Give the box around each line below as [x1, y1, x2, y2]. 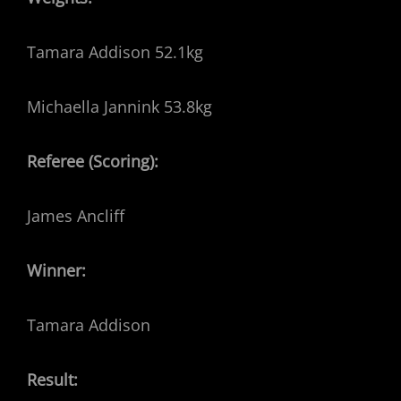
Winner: [27, 260, 90, 281]
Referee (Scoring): [27, 150, 158, 172]
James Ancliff [27, 205, 124, 226]
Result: [27, 369, 78, 390]
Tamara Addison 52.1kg [27, 41, 203, 63]
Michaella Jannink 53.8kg [27, 96, 212, 117]
